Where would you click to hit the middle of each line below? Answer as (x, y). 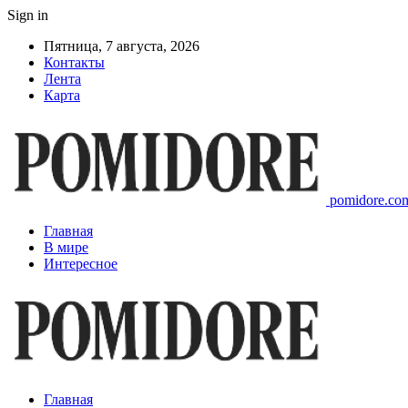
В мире (66, 247)
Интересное (81, 264)
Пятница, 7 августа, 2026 (122, 46)
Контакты (74, 62)
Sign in (28, 15)
